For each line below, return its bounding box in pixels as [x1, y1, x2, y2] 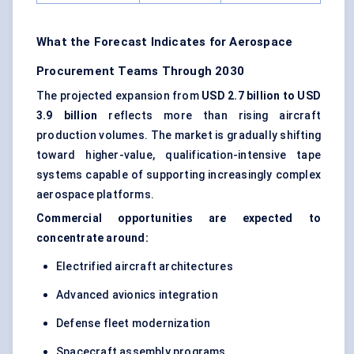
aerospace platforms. [36, 188, 154, 201]
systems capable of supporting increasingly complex [36, 168, 321, 182]
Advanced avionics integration [56, 288, 218, 302]
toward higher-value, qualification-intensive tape [36, 149, 321, 162]
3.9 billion [36, 109, 98, 122]
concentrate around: [36, 232, 149, 245]
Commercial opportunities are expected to [36, 212, 321, 225]
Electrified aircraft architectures [56, 260, 233, 273]
